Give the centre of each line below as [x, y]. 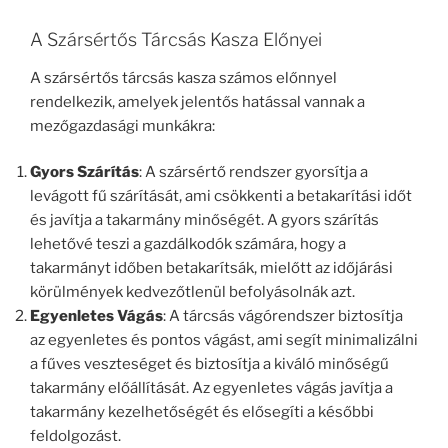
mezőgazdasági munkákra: [122, 125]
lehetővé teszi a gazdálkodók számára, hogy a [188, 244]
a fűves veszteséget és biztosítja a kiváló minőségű [209, 364]
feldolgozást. [75, 436]
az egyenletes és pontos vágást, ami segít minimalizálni [224, 340]
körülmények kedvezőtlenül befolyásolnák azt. [192, 292]
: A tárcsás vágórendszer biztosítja [283, 316]
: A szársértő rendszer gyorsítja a [253, 172]
